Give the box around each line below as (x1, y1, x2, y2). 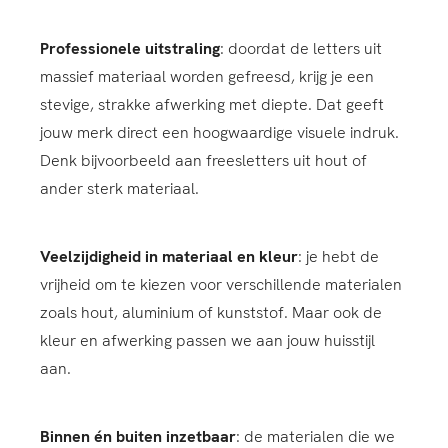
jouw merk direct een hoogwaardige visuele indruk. (40, 121, 399, 143)
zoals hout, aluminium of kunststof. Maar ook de (40, 301, 382, 323)
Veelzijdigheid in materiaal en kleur (40, 245, 298, 267)
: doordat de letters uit (220, 37, 382, 59)
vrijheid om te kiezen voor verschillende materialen (40, 273, 402, 295)
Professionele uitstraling (40, 37, 220, 59)
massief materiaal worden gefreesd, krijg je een (40, 65, 374, 87)
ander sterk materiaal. (40, 177, 199, 199)
